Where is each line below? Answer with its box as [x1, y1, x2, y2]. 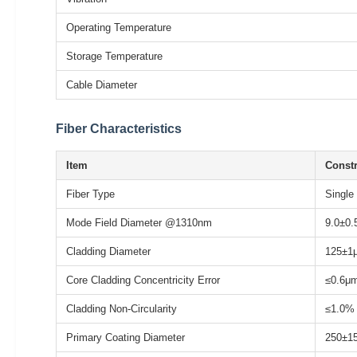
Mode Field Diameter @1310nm [66, 216, 212, 229]
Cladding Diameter [66, 245, 151, 257]
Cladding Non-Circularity [66, 302, 177, 315]
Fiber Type [66, 187, 115, 200]
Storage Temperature [66, 49, 163, 62]
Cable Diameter [66, 78, 137, 91]
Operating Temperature [66, 21, 171, 33]
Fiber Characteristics [56, 121, 182, 135]
